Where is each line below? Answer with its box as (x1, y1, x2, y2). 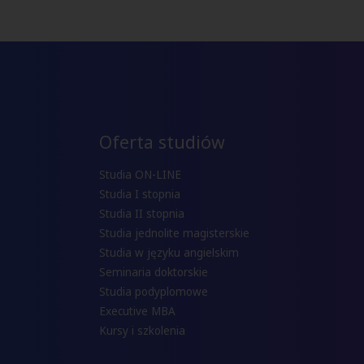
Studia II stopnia (99, 206, 184, 222)
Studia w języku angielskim (99, 245, 239, 261)
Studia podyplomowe (99, 284, 208, 300)
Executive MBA (99, 304, 175, 319)
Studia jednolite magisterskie (99, 226, 249, 241)
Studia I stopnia (99, 187, 180, 202)
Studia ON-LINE (99, 167, 181, 183)
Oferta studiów (99, 130, 225, 154)
